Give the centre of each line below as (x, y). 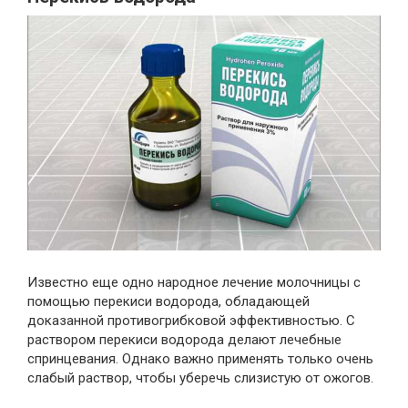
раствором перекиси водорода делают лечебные (184, 340)
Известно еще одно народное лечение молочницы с (194, 283)
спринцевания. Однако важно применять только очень (200, 359)
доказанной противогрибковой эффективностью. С (191, 321)
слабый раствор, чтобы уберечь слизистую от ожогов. (200, 378)
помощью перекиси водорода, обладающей (168, 302)
